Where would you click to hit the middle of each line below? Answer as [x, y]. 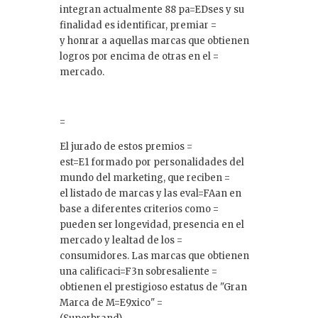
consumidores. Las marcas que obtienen [154, 256]
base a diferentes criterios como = [139, 209]
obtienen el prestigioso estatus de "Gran [153, 287]
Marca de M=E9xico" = [111, 302]
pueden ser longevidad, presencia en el [152, 224]
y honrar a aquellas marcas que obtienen [154, 40]
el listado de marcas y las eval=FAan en [150, 193]
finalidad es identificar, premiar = [138, 25]
